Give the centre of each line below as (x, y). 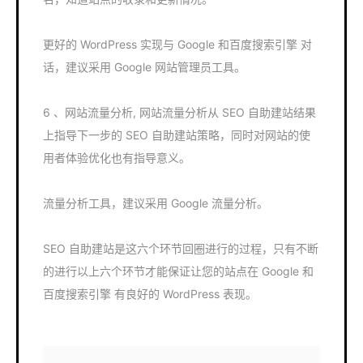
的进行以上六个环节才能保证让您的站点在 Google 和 (178, 271)
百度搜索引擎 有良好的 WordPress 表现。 (150, 294)
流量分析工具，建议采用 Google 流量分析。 (156, 203)
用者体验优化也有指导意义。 (117, 158)
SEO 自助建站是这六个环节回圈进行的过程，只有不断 (181, 248)
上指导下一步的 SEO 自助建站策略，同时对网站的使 (177, 135)
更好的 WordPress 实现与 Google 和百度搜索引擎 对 (177, 44)
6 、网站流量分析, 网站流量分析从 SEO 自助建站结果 (179, 112)
